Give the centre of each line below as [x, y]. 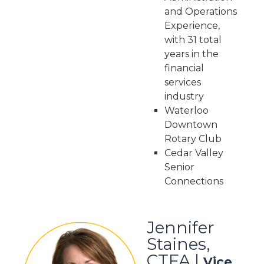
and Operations [200, 11]
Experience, [192, 26]
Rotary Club [193, 139]
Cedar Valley [194, 153]
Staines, [178, 244]
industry [184, 96]
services [182, 82]
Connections [195, 181]
